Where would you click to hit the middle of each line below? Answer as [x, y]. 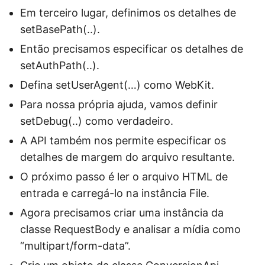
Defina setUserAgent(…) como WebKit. [117, 85]
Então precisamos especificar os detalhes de [132, 49]
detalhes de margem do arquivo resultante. [127, 157]
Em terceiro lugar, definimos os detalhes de [128, 12]
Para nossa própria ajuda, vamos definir [119, 104]
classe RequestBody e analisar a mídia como [130, 229]
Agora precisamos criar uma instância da [122, 212]
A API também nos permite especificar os [123, 140]
